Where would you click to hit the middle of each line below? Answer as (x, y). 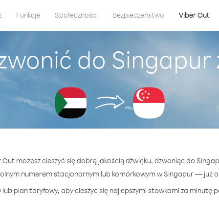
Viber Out (194, 15)
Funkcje (28, 15)
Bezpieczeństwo (138, 15)
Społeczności (76, 15)
